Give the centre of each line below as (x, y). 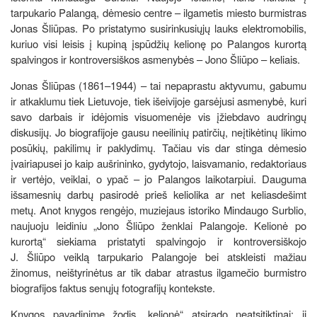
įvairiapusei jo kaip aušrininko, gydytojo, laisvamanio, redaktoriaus (158, 163)
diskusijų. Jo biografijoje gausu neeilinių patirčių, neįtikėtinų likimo (158, 132)
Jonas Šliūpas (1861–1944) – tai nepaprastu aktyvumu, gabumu (158, 85)
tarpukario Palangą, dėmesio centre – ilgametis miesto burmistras (158, 12)
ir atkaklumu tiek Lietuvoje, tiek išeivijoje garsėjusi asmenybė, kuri (158, 100)
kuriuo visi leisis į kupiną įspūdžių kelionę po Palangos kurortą (158, 43)
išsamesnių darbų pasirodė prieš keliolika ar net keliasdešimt (158, 194)
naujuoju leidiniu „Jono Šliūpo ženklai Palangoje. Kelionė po (158, 225)
